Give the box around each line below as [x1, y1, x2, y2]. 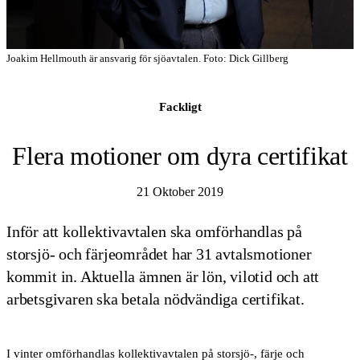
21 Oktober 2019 [137, 184, 223, 198]
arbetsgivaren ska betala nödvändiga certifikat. [6, 290, 309, 309]
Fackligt [158, 100, 202, 113]
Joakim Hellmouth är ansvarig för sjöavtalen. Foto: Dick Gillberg [6, 51, 288, 64]
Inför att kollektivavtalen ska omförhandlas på [6, 223, 302, 241]
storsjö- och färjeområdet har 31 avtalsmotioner [6, 245, 312, 264]
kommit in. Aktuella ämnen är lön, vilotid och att [6, 268, 320, 286]
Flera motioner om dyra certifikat [12, 141, 348, 170]
